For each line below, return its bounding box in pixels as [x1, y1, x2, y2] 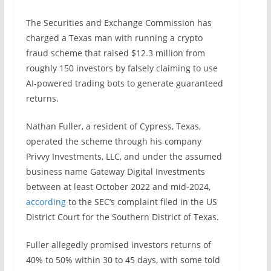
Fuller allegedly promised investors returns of [25, 238, 211, 250]
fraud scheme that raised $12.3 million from [25, 47, 205, 59]
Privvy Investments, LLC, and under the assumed [25, 150, 222, 162]
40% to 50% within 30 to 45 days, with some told [25, 253, 220, 266]
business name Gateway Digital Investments [25, 165, 205, 177]
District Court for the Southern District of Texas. [25, 211, 219, 223]
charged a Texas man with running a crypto [25, 31, 203, 44]
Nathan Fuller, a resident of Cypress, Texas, [25, 120, 201, 132]
